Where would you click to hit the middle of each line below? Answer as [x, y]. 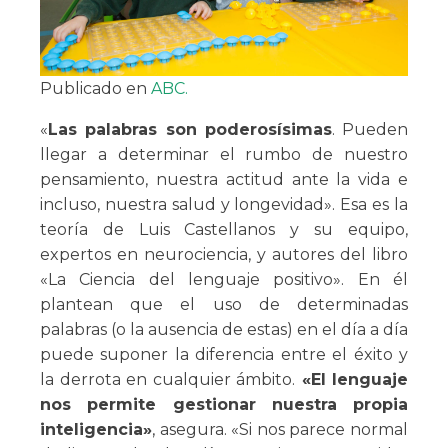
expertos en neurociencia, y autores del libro [224, 255]
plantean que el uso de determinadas [224, 305]
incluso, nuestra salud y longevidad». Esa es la [224, 205]
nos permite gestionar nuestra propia [224, 405]
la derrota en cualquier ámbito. [167, 380]
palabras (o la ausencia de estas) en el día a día [224, 330]
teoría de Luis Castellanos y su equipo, [224, 230]
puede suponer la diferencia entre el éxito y [224, 355]
